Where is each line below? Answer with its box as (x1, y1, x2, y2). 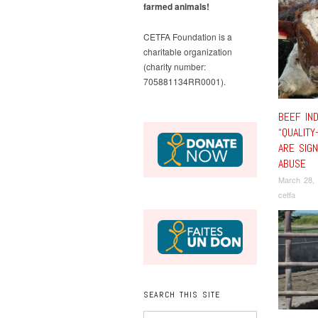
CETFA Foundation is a (143, 31, 232, 43)
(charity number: (143, 60, 206, 72)
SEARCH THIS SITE (143, 288, 220, 300)
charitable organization (143, 45, 232, 57)
